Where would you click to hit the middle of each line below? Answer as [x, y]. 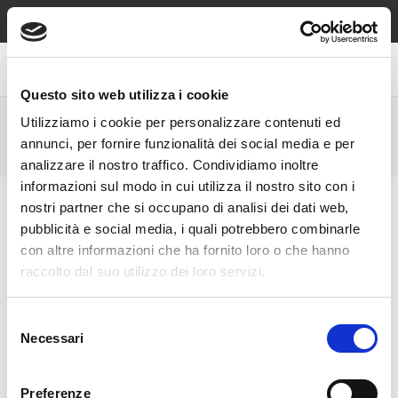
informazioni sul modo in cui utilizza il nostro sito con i [187, 186]
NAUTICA [199, 127]
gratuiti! [199, 29]
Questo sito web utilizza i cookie [125, 94]
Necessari [52, 338]
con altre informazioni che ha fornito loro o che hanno [185, 250]
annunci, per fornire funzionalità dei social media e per [187, 143]
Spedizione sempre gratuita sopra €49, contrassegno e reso [199, 12]
